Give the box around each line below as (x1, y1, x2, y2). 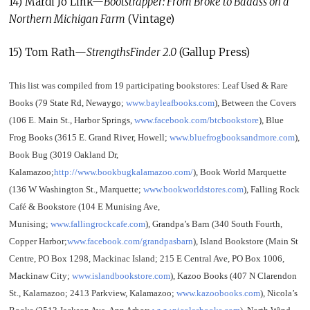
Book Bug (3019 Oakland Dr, (8, 149, 118, 160)
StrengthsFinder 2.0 (86, 45, 176, 59)
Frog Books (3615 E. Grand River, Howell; (8, 132, 170, 143)
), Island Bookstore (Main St (192, 236, 298, 246)
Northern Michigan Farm (8, 12, 125, 26)
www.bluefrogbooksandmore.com (169, 132, 295, 143)
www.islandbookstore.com (71, 271, 170, 281)
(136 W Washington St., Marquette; (8, 184, 143, 194)
